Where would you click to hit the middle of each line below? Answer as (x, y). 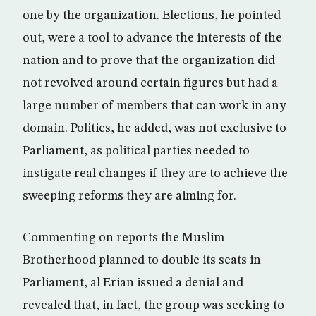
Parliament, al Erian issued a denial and (133, 283)
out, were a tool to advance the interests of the (152, 38)
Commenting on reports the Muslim (123, 238)
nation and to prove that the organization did (149, 61)
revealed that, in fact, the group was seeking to (153, 305)
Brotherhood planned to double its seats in (142, 260)
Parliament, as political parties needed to (136, 151)
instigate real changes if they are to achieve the (155, 174)
